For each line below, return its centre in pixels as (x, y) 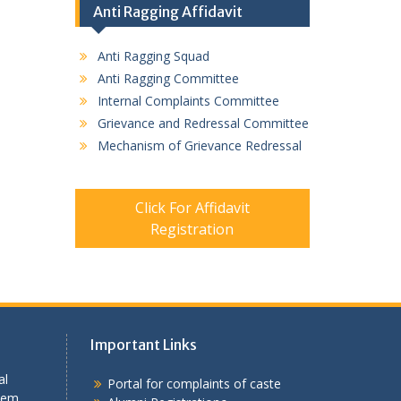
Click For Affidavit (192, 207)
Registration (192, 229)
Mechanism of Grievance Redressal (199, 145)
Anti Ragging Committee (168, 78)
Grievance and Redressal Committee (203, 123)
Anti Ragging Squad (153, 55)
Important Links (143, 344)
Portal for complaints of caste (194, 383)
